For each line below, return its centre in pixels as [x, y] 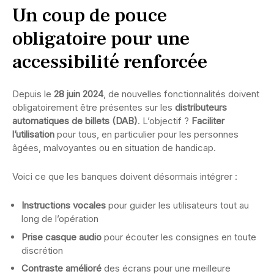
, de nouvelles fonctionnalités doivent [181, 94]
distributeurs [201, 108]
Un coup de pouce [90, 16]
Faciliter [208, 121]
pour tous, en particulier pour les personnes [146, 135]
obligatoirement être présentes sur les [94, 108]
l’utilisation [33, 135]
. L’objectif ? [165, 121]
